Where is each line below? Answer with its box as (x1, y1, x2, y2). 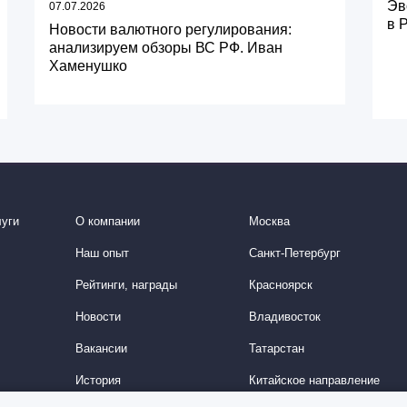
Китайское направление (248, 374, 380, 387)
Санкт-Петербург (248, 247, 341, 260)
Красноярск (248, 279, 313, 292)
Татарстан (248, 342, 304, 355)
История (75, 374, 122, 387)
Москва (248, 215, 290, 228)
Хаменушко (49, 58, 128, 74)
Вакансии (75, 342, 128, 355)
